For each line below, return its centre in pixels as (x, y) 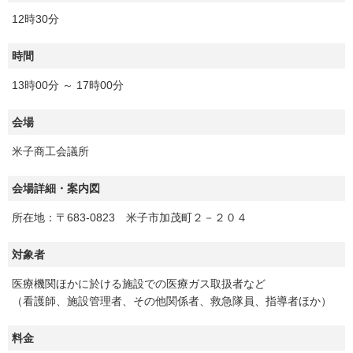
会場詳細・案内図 (56, 189)
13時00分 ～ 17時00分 (68, 85)
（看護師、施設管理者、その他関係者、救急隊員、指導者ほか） (172, 301)
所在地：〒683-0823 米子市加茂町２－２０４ (130, 218)
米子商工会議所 (50, 152)
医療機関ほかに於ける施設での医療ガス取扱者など (139, 284)
